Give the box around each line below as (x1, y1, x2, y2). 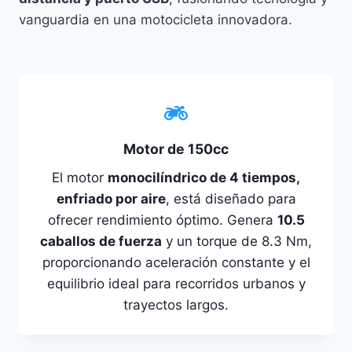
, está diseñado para (165, 191, 296, 207)
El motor (52, 170, 108, 186)
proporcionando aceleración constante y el (42, 255, 310, 271)
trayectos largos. (123, 297, 229, 313)
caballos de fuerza (40, 233, 162, 250)
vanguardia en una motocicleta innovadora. (19, 12, 292, 28)
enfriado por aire (56, 191, 166, 207)
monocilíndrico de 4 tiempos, (108, 170, 300, 186)
